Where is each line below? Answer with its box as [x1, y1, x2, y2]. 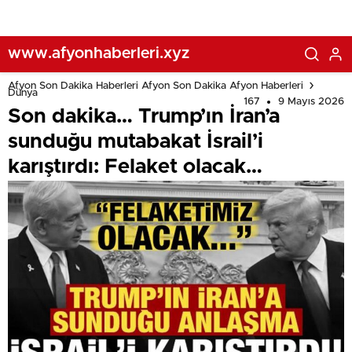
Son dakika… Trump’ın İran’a [8, 106, 280, 126]
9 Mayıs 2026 [278, 97, 344, 107]
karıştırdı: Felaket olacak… [8, 156, 262, 177]
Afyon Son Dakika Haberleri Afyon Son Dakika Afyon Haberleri [8, 80, 303, 91]
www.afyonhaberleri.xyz [8, 45, 189, 61]
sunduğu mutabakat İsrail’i [8, 131, 263, 152]
